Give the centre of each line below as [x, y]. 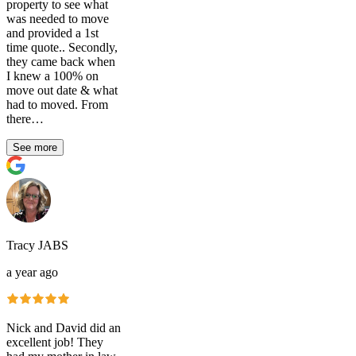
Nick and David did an [64, 327]
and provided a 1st [52, 33]
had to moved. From [57, 104]
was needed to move [58, 18]
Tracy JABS [37, 245]
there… [25, 118]
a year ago [32, 272]
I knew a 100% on [52, 75]
